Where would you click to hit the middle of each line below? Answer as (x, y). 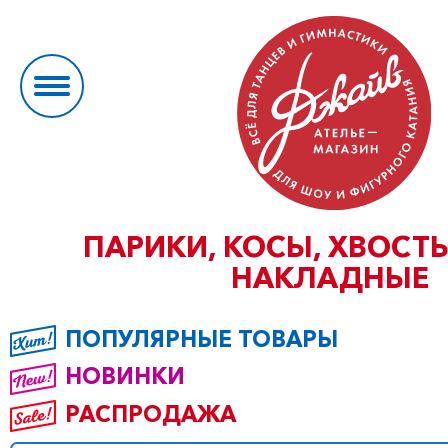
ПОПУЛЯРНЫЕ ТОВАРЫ (201, 339)
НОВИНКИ (125, 376)
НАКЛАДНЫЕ (330, 277)
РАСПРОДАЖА (150, 413)
